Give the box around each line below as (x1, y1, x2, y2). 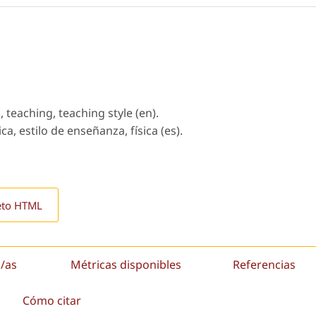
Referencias (232, 257, 296, 273)
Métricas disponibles (70, 257, 181, 273)
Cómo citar (22, 293, 81, 309)
